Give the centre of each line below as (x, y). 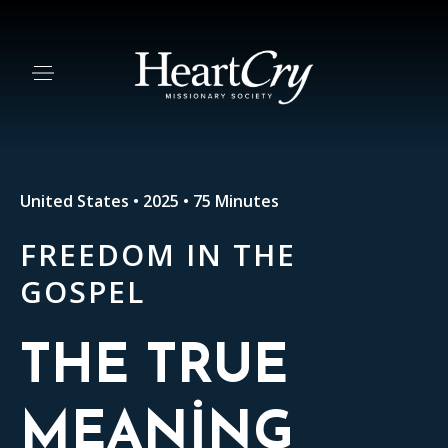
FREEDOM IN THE (158, 254)
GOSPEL (82, 291)
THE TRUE (154, 368)
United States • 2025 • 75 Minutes (149, 201)
